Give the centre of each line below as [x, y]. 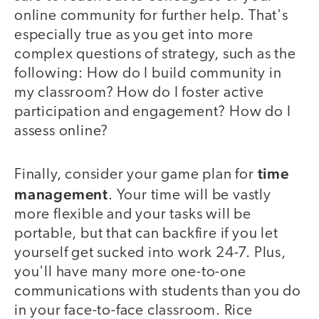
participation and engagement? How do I [153, 113]
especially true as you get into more [134, 36]
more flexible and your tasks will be [133, 214]
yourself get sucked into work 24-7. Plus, [150, 253]
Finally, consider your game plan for [136, 174]
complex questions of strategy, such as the [155, 55]
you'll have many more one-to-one [130, 272]
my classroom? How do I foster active [139, 93]
